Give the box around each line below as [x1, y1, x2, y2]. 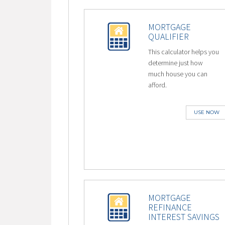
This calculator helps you [148, 47, 219, 56]
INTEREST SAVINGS [148, 211, 219, 222]
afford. [148, 80, 167, 89]
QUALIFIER [148, 31, 189, 42]
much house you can [148, 69, 207, 78]
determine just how [148, 58, 203, 67]
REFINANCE [148, 201, 192, 213]
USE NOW [193, 109, 219, 116]
